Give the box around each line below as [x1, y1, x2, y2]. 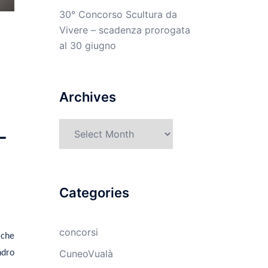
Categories [59, 185, 129, 201]
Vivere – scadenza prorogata [59, 24, 190, 36]
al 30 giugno [59, 39, 116, 52]
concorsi [59, 226, 98, 239]
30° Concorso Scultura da [59, 8, 177, 21]
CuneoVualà [59, 248, 113, 260]
